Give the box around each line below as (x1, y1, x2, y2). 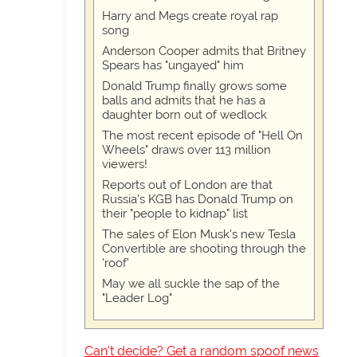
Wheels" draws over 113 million (102, 143, 271, 158)
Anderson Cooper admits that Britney (102, 44, 306, 59)
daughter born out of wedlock (102, 108, 267, 123)
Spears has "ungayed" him (102, 58, 244, 73)
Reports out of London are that (102, 178, 273, 193)
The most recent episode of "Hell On (102, 128, 303, 143)
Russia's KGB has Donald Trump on (102, 192, 293, 207)
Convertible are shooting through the (102, 241, 306, 257)
